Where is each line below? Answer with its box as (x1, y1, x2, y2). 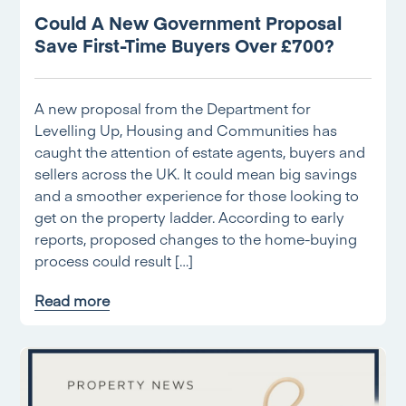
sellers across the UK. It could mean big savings (34, 163, 358, 183)
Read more (34, 290, 111, 310)
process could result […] (34, 250, 194, 270)
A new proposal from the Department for (34, 98, 312, 118)
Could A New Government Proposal (34, 10, 343, 34)
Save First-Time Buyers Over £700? (34, 33, 335, 57)
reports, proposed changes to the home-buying (34, 228, 358, 248)
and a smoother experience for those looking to (34, 185, 360, 205)
